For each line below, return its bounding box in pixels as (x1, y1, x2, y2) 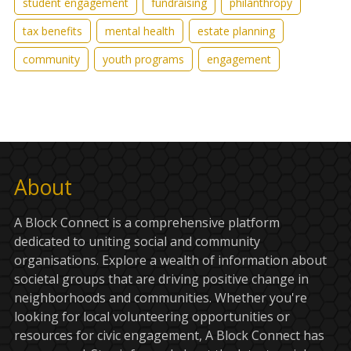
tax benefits (22, 24, 82, 39)
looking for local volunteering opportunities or (13, 308, 290, 326)
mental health (104, 24, 175, 39)
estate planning (197, 24, 275, 39)
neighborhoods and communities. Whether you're (13, 289, 307, 307)
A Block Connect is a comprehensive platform (13, 214, 280, 232)
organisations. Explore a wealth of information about (13, 251, 327, 270)
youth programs (102, 52, 184, 67)
